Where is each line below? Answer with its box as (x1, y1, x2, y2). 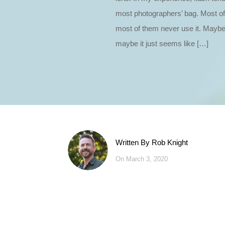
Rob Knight (151, 138, 188, 147)
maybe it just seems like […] (116, 39, 209, 48)
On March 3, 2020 (115, 155, 168, 163)
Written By (115, 138, 152, 147)
